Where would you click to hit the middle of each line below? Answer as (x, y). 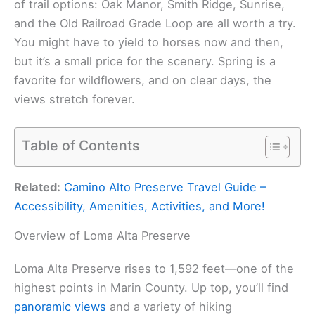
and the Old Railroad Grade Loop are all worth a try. (155, 23)
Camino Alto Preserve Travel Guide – (165, 187)
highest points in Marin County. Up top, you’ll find (151, 288)
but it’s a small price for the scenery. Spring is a (145, 61)
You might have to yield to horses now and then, (149, 42)
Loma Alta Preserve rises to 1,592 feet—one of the (154, 269)
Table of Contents (81, 145)
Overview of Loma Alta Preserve (102, 236)
